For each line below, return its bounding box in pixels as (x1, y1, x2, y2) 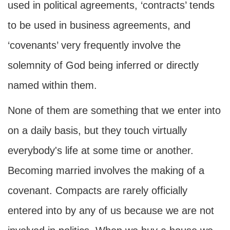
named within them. (8, 80, 97, 91)
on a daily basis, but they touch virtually (8, 125, 187, 136)
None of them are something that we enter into (8, 105, 221, 116)
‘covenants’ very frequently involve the (8, 40, 181, 51)
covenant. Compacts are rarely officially (8, 185, 187, 196)
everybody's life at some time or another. (8, 145, 194, 156)
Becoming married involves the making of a (8, 165, 204, 176)
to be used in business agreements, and (8, 20, 190, 31)
